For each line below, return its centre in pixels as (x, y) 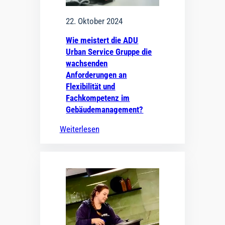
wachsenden (87, 63)
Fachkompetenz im (98, 98)
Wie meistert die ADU (102, 40)
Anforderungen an (96, 75)
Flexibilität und (91, 86)
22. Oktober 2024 (94, 21)
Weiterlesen (79, 129)
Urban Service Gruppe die (109, 51)
